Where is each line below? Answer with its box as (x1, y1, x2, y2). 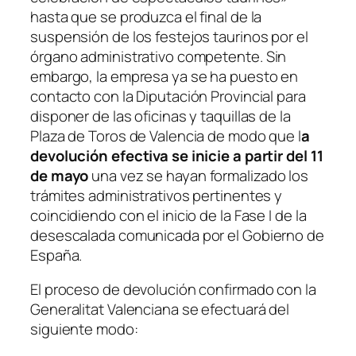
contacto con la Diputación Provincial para (30, 85, 306, 106)
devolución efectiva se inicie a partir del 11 (30, 145, 323, 166)
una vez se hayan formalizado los (88, 164, 309, 186)
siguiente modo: (30, 319, 138, 340)
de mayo (30, 164, 89, 186)
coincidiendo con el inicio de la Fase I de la (30, 204, 307, 226)
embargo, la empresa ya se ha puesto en (30, 65, 299, 87)
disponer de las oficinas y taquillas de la (30, 105, 291, 126)
